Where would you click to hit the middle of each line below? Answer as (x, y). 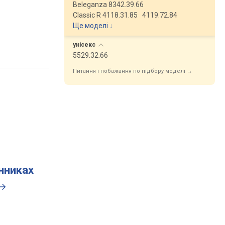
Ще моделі (90, 26)
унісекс (85, 45)
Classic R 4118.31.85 (105, 15)
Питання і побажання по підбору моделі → (133, 71)
